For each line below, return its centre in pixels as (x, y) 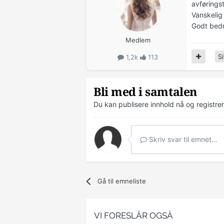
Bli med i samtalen (145, 92)
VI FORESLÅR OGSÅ (133, 215)
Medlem (138, 40)
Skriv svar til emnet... (182, 139)
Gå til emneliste (122, 181)
